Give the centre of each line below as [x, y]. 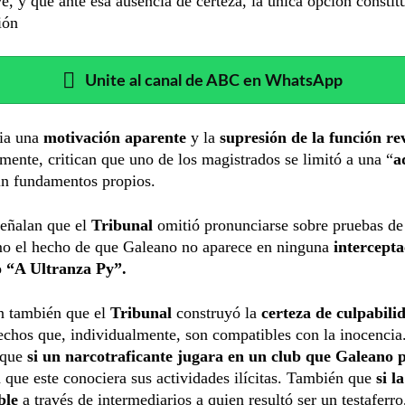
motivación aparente [115, 137]
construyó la [219, 312]
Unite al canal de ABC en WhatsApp [214, 80]
